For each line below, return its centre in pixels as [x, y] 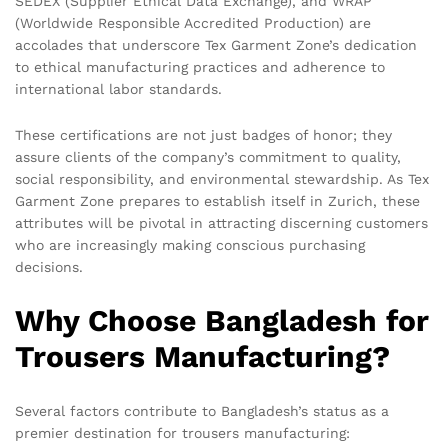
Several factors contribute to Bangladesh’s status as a [202, 410]
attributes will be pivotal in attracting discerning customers [221, 223]
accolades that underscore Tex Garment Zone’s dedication [216, 45]
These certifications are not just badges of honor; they [203, 135]
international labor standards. [118, 89]
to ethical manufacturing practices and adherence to [200, 67]
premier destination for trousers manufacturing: [182, 432]
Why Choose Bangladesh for [222, 320]
